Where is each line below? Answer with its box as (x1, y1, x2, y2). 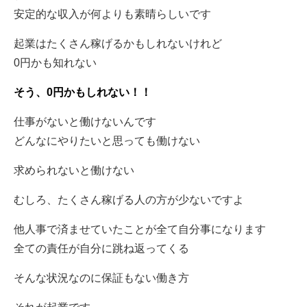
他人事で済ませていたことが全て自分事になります (13, 223, 266, 235)
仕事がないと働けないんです (13, 116, 156, 127)
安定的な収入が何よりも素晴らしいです (13, 8, 211, 20)
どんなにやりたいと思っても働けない (13, 135, 200, 147)
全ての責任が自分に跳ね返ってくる (13, 243, 189, 254)
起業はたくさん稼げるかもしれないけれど (13, 38, 222, 49)
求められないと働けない (13, 164, 134, 176)
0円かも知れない (13, 57, 97, 69)
